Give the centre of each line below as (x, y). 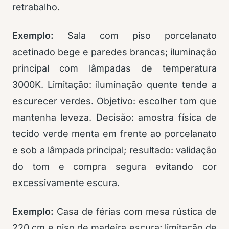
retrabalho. (36, 7)
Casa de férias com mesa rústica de (135, 211)
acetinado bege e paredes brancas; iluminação (114, 52)
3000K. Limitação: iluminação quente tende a (114, 85)
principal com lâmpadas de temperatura (114, 68)
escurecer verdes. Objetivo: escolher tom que (114, 101)
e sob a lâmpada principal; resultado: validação (114, 150)
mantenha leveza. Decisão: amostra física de (114, 117)
